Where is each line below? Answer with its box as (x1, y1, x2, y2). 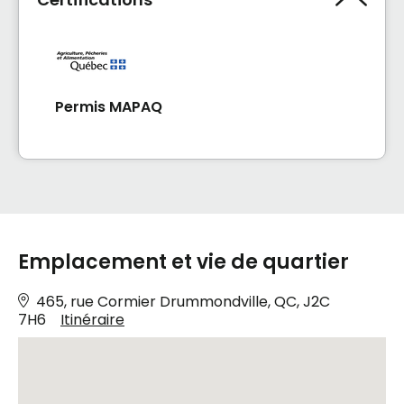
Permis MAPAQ (55, 96, 162, 117)
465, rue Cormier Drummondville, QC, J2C (36, 290, 330, 312)
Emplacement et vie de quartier (18, 247, 349, 276)
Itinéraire (60, 308, 124, 330)
